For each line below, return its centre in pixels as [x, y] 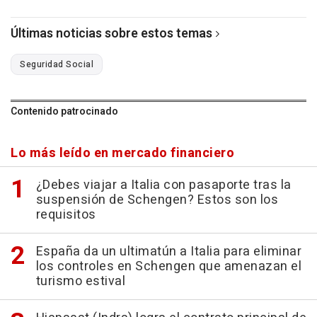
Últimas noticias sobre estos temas [111, 34]
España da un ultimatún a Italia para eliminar [168, 252]
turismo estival [80, 282]
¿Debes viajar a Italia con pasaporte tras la [163, 185]
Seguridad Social [57, 65]
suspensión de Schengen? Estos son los [157, 200]
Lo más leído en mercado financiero [122, 154]
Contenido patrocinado [64, 112]
